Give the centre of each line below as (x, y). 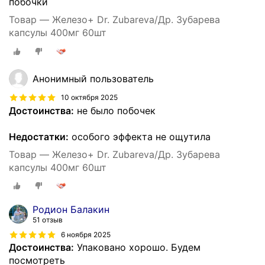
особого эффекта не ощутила (140, 136)
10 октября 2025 (89, 98)
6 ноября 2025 (86, 235)
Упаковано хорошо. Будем (137, 248)
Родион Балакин (71, 210)
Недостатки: (39, 136)
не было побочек (115, 110)
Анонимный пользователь (93, 78)
